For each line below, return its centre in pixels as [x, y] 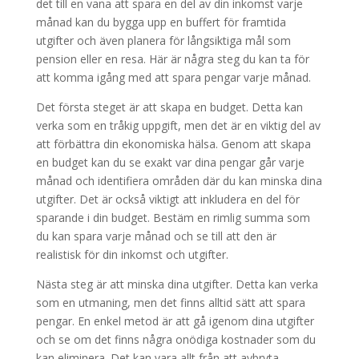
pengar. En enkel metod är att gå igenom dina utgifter [175, 321]
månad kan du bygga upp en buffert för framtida [161, 22]
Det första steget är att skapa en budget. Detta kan [169, 107]
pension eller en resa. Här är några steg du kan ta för [172, 59]
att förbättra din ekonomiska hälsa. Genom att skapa [173, 144]
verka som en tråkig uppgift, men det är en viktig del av [178, 126]
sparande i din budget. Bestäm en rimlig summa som [173, 218]
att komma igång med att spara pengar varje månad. [173, 78]
